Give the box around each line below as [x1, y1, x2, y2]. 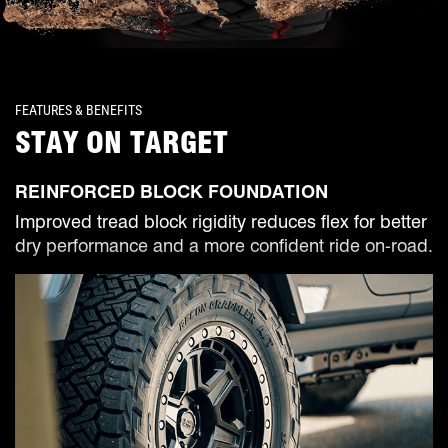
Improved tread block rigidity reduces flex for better [15, 211, 427, 233]
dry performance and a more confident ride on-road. [15, 235, 433, 257]
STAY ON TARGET [15, 124, 228, 161]
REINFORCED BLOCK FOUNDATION [15, 181, 328, 203]
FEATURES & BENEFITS [15, 100, 142, 120]
